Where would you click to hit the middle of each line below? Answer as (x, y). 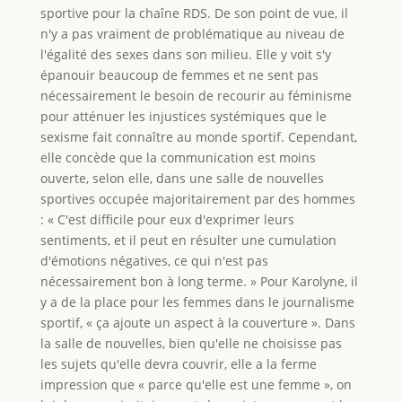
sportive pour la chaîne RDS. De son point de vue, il (194, 13)
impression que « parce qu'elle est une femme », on (196, 384)
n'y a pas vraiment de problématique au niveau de (192, 33)
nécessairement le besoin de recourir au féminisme (196, 95)
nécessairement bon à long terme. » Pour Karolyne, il (199, 281)
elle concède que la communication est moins (178, 157)
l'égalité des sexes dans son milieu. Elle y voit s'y (185, 54)
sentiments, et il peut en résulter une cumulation (188, 240)
